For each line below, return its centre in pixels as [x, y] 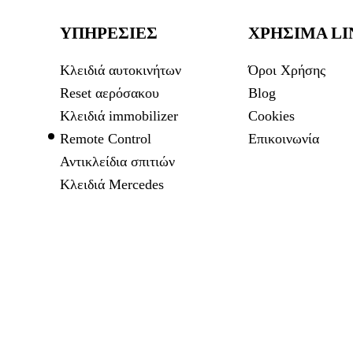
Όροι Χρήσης [287, 70]
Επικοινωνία [284, 138]
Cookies [272, 115]
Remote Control [105, 138]
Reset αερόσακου [109, 93]
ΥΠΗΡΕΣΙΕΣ [108, 33]
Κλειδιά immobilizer [119, 115]
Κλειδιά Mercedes [111, 184]
